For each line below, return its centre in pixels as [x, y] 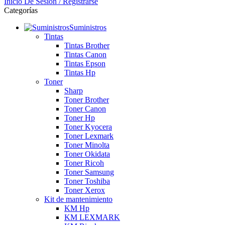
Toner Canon [85, 109]
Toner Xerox [85, 190]
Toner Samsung [89, 172]
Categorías [21, 10]
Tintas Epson [85, 64]
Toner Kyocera [88, 127]
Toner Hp [80, 118]
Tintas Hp [80, 73]
